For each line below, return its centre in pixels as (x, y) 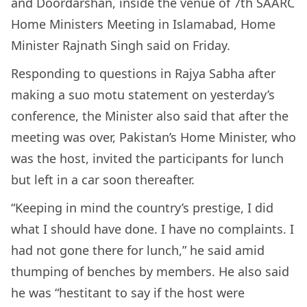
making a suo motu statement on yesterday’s (143, 95)
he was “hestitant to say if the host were (128, 293)
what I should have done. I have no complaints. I (152, 229)
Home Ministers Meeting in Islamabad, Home (143, 24)
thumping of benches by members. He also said (150, 272)
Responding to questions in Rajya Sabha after (143, 74)
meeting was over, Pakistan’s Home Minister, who (153, 137)
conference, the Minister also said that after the (150, 116)
